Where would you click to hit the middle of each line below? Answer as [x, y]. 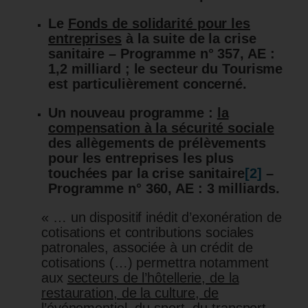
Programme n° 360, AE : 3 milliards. [164, 189]
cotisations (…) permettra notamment [155, 263]
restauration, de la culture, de [130, 293]
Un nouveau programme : [133, 113]
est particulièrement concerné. [147, 84]
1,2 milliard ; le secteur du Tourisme [166, 69]
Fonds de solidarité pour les [159, 24]
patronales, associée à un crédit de [147, 248]
